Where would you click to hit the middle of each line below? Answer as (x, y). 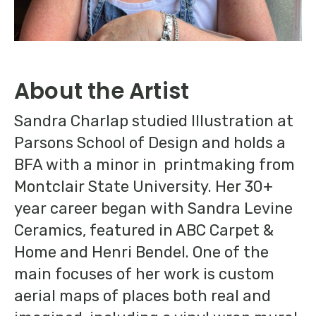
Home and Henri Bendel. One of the (141, 253)
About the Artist (102, 91)
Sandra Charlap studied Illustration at (154, 121)
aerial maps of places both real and (142, 296)
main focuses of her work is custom (144, 274)
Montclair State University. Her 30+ (144, 187)
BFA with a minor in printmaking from (154, 165)
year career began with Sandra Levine (153, 209)
